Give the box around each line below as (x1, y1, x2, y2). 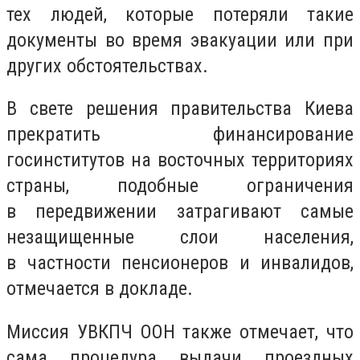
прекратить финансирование (6, 123, 354, 146)
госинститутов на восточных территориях (6, 149, 354, 172)
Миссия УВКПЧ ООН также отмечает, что (6, 320, 354, 343)
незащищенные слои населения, (6, 226, 354, 249)
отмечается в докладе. (6, 277, 193, 301)
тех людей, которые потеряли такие (6, 2, 354, 26)
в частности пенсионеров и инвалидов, (6, 252, 354, 275)
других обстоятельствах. (6, 54, 208, 77)
